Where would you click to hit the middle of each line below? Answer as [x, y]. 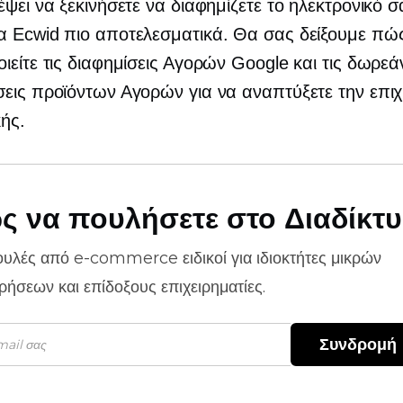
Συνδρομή [358, 345]
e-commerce [126, 258]
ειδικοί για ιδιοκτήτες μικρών [280, 258]
